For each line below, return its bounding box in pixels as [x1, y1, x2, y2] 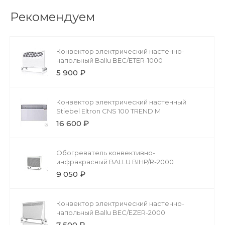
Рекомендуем [10, 9, 95, 24]
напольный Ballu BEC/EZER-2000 [56, 208, 165, 216]
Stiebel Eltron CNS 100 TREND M [56, 106, 161, 115]
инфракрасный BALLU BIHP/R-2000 [56, 157, 174, 166]
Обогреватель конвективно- [56, 148, 155, 157]
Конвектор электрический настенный [56, 97, 186, 106]
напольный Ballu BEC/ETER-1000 [56, 56, 163, 64]
